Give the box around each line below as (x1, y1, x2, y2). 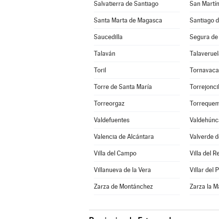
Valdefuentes (93, 116, 130, 124)
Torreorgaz (93, 100, 125, 107)
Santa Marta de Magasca (93, 17, 162, 24)
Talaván (93, 50, 115, 57)
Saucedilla (93, 33, 123, 41)
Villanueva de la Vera (93, 166, 151, 174)
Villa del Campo (93, 150, 136, 157)
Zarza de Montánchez (93, 183, 153, 190)
